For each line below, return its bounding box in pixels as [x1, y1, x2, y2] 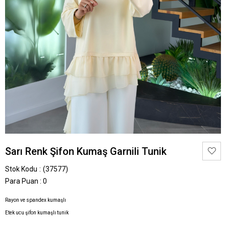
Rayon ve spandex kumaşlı [5, 197, 66, 203]
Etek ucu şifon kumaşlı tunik [5, 210, 69, 216]
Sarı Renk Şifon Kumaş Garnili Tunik [5, 145, 166, 157]
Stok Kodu [5, 164, 37, 173]
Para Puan [5, 177, 38, 185]
